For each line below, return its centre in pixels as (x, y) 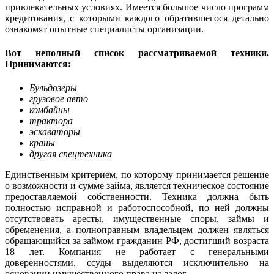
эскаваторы (55, 132)
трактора (51, 121)
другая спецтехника (71, 154)
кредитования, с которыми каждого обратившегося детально (137, 18)
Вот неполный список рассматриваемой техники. (137, 53)
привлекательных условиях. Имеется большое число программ (137, 7)
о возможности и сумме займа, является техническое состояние (137, 186)
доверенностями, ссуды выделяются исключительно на (137, 263)
